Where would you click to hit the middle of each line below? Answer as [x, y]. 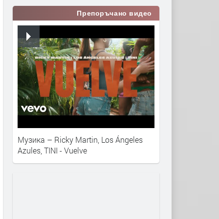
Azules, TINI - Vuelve [52, 150]
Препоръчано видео [114, 13]
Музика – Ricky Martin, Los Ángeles [80, 139]
